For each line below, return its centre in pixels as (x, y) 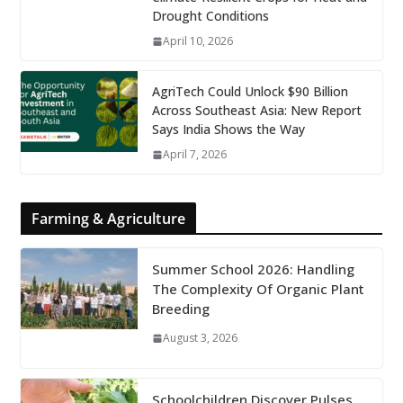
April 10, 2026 (197, 41)
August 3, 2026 (200, 338)
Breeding (180, 309)
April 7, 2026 (194, 155)
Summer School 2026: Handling (253, 269)
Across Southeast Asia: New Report (256, 111)
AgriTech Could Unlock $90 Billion (250, 92)
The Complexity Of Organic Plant (258, 289)
